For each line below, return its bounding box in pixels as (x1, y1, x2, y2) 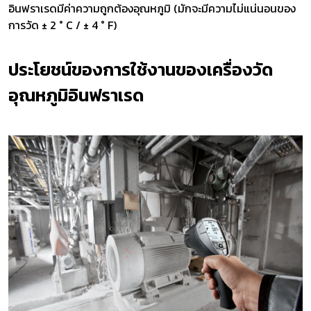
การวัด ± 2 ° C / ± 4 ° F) (8, 16, 117, 33)
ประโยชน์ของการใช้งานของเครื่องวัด (8, 56, 273, 83)
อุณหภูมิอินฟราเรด (8, 81, 144, 108)
